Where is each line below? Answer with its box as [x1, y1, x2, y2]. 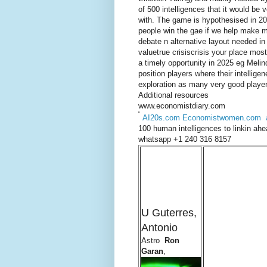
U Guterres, [141, 206, 197, 219]
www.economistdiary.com [138, 101, 225, 110]
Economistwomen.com [182, 113, 263, 122]
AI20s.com [142, 113, 182, 122]
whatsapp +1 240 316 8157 [138, 134, 231, 144]
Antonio [141, 221, 178, 234]
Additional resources [138, 90, 209, 100]
